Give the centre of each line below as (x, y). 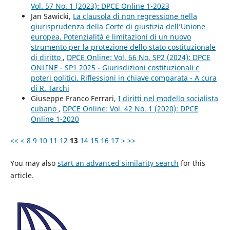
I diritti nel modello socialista (168, 99)
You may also (34, 163)
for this (192, 163)
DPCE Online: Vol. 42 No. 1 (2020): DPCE (130, 109)
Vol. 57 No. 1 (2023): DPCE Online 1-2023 (100, 6)
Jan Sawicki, (52, 16)
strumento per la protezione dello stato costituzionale (123, 47)
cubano (44, 109)
